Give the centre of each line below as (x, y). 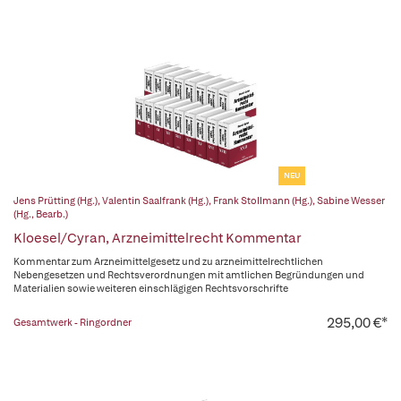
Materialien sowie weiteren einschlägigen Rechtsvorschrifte (151, 288)
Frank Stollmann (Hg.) (263, 200)
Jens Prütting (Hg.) (55, 200)
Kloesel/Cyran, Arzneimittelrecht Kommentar (158, 238)
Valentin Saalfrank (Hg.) (155, 200)
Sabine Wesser (351, 200)
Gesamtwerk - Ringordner (73, 322)
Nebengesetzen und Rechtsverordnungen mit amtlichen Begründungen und (189, 275)
